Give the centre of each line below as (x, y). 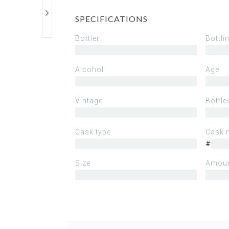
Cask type (93, 132)
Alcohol (89, 69)
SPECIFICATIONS (111, 18)
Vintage (89, 100)
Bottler (87, 38)
